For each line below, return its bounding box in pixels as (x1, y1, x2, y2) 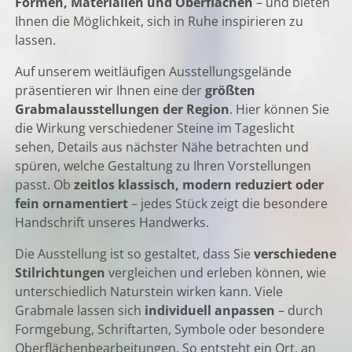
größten (205, 81, 256, 99)
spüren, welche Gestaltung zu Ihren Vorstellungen (15, 156, 312, 174)
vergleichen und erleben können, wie (105, 263, 327, 281)
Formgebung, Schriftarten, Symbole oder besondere (15, 320, 325, 338)
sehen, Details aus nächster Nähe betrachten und (15, 137, 310, 156)
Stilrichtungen (15, 263, 106, 281)
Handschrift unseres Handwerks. (15, 213, 210, 231)
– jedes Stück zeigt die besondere (128, 194, 328, 212)
